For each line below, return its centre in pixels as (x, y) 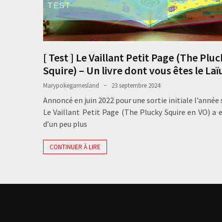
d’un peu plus (65, 124)
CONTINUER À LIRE (75, 147)
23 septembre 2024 (136, 85)
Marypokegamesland (71, 85)
